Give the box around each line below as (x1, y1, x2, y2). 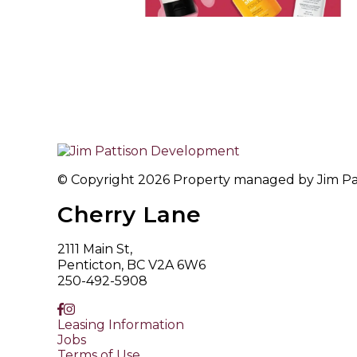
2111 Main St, (57, 241, 132, 257)
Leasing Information (57, 317, 184, 332)
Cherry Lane (57, 201, 202, 228)
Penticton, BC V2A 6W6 (57, 257, 206, 273)
